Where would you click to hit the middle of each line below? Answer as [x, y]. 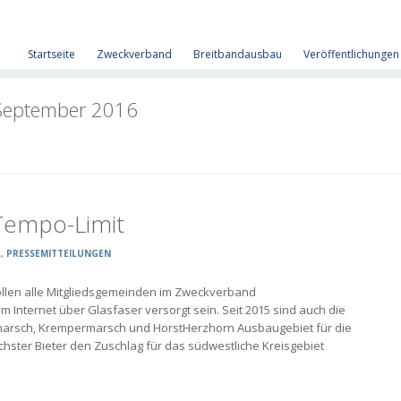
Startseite [51, 55]
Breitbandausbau [238, 55]
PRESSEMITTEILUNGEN [59, 253]
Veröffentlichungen [351, 55]
